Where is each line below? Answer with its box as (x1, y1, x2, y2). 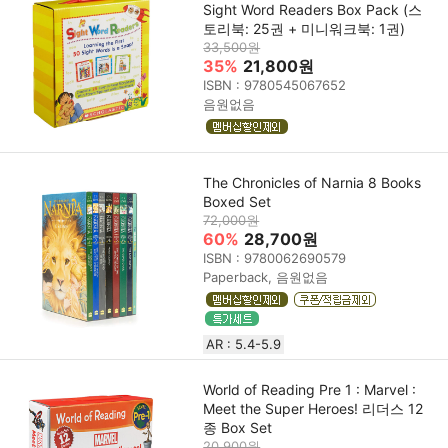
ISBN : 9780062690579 (203, 250, 347, 267)
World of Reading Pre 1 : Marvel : (203, 381, 417, 399)
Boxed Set (203, 193, 272, 211)
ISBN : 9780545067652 (203, 76, 347, 93)
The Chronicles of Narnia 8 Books (203, 174, 422, 192)
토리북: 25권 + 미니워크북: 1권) (203, 19, 406, 37)
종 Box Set (203, 419, 273, 437)
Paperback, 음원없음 (203, 269, 329, 286)
